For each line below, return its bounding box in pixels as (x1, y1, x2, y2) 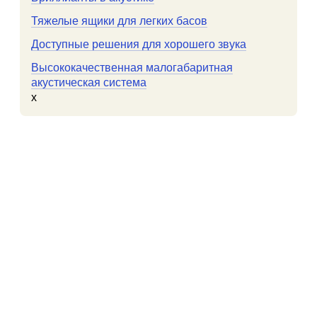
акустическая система (31, 76, 146, 88)
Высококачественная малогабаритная (31, 62, 233, 74)
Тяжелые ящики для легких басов (31, 15, 207, 27)
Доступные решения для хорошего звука (31, 38, 246, 50)
